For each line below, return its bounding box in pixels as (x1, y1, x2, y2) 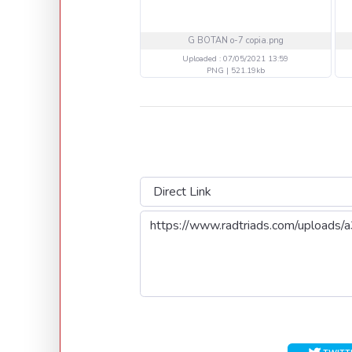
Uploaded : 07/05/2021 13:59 (182, 53, 289, 64)
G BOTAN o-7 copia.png (187, 35, 284, 46)
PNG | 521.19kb (206, 65, 265, 76)
